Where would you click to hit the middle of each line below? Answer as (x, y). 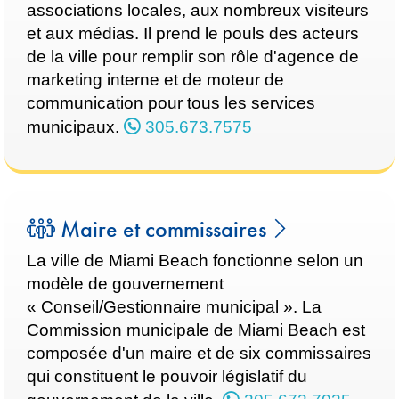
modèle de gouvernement (125, 284)
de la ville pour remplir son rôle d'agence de (193, 57)
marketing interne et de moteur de (155, 80)
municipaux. (75, 127)
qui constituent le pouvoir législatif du (167, 376)
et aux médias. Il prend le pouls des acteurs (193, 33)
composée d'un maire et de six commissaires (199, 353)
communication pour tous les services (171, 103)
